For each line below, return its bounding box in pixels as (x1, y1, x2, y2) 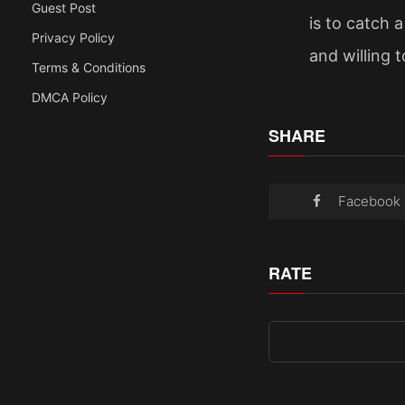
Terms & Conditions (32, 60, 146, 75)
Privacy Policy (32, 30, 115, 45)
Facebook (337, 192, 400, 210)
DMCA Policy (32, 89, 108, 105)
